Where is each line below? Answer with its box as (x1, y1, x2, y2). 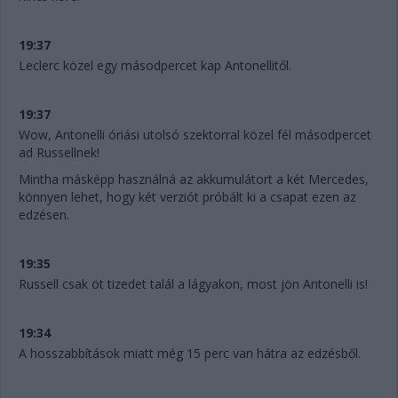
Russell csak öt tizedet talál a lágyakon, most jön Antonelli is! (19, 275, 368, 292)
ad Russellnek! (19, 144, 99, 161)
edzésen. (19, 206, 69, 223)
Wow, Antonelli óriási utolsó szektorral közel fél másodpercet (19, 126, 371, 143)
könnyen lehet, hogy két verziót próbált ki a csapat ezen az (19, 188, 356, 205)
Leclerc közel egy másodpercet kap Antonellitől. (19, 57, 291, 74)
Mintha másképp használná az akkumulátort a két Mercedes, (19, 171, 369, 187)
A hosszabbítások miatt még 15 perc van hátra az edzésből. (19, 345, 361, 362)
